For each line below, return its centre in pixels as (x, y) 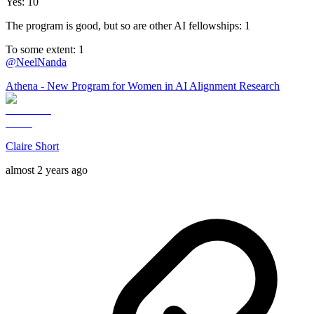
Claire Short (32, 146)
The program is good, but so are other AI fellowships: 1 (128, 25)
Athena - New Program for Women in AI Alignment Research (143, 86)
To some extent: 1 (45, 49)
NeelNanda (41, 62)
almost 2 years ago (47, 170)
